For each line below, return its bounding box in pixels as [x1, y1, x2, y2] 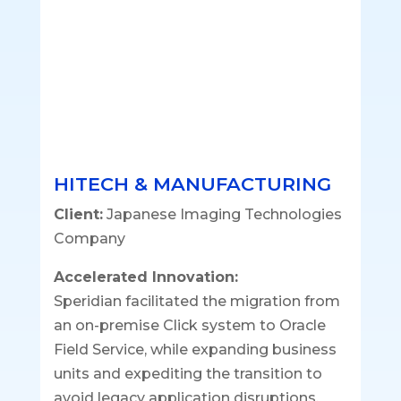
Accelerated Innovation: [53, 269, 238, 286]
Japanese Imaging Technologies [102, 206, 342, 224]
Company [53, 230, 125, 248]
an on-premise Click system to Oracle [53, 317, 326, 335]
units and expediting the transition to [53, 365, 322, 383]
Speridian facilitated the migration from [53, 293, 340, 311]
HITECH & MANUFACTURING [53, 173, 331, 196]
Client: [53, 206, 103, 224]
